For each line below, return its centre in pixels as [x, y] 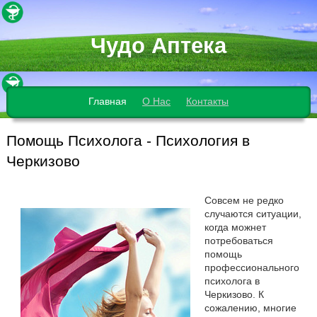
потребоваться [238, 240]
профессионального [252, 267]
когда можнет [235, 227]
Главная [108, 101]
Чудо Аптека [158, 45]
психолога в [232, 281]
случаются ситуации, [253, 213]
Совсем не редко [244, 200]
